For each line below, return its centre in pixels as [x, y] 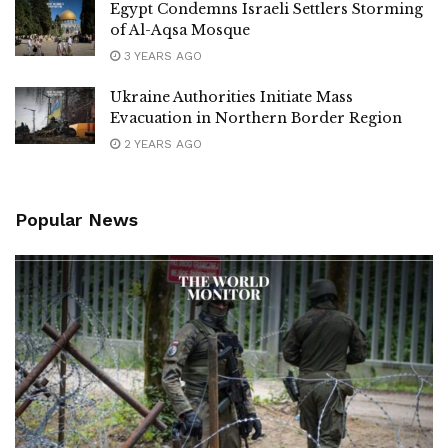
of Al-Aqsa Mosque [180, 29]
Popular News [76, 219]
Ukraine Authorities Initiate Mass [231, 96]
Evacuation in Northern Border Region [256, 117]
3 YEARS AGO [161, 55]
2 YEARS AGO [161, 143]
